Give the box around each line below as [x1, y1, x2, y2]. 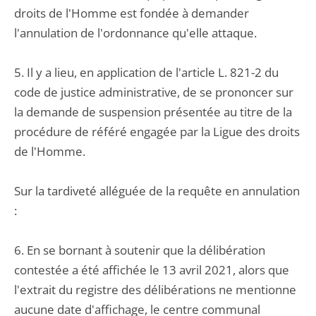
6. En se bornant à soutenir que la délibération [14, 242, 265, 258]
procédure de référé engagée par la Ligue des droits [14, 123, 300, 140]
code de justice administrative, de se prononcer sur [14, 84, 293, 100]
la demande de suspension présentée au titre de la [14, 104, 292, 120]
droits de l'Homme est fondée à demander [14, 5, 249, 21]
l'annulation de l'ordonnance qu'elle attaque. [14, 25, 257, 41]
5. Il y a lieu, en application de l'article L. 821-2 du [14, 64, 279, 80]
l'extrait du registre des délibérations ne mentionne [14, 281, 296, 298]
